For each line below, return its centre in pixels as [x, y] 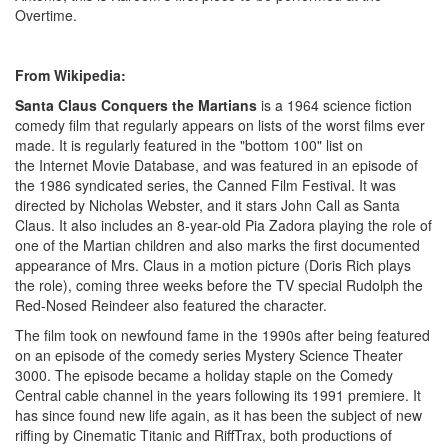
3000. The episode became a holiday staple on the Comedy [204, 375]
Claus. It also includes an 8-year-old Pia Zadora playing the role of [223, 225]
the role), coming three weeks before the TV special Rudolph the [219, 285]
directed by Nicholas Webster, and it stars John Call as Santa [207, 205]
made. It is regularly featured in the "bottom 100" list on [189, 145]
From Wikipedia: [70, 75]
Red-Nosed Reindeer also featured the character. [171, 305]
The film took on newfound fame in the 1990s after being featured [222, 335]
